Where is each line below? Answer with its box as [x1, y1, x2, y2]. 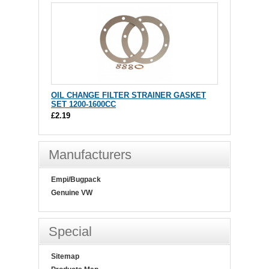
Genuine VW [51, 189, 92, 198]
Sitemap [51, 252, 79, 261]
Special [49, 224, 92, 240]
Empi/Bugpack [51, 175, 101, 184]
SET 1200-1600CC [51, 100, 116, 109]
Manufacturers [49, 147, 131, 163]
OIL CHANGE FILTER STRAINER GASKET [51, 91, 206, 100]
